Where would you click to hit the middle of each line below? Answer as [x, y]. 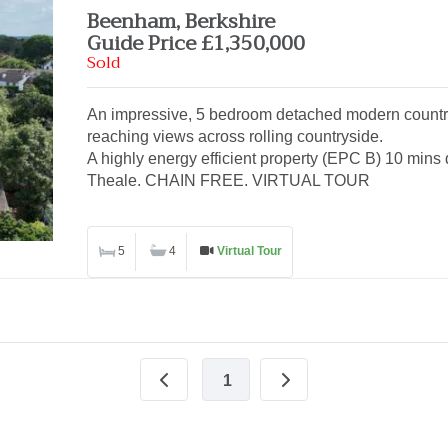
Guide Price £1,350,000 [196, 43]
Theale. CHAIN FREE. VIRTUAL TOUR [229, 180]
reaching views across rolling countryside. [235, 136]
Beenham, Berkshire [181, 21]
